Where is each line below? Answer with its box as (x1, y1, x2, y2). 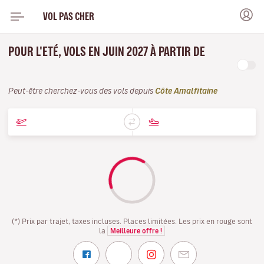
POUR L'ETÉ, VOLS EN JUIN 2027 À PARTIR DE (8, 45, 205, 58)
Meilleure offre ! (110, 227, 162, 234)
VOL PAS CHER (42, 11, 94, 21)
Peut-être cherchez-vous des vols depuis (8, 87, 155, 95)
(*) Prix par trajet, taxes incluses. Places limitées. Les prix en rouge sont (12, 217, 252, 225)
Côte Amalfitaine (155, 87, 217, 95)
